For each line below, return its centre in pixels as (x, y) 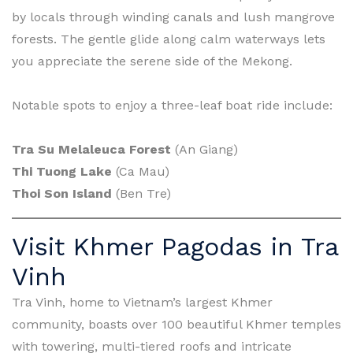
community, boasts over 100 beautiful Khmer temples (176, 324)
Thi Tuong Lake (62, 171)
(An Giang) (204, 149)
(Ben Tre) (141, 193)
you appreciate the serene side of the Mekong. (152, 61)
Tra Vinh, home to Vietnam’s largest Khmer (142, 302)
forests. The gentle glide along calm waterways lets (169, 39)
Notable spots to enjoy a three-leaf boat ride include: (172, 105)
